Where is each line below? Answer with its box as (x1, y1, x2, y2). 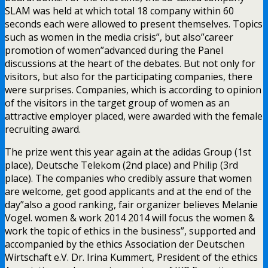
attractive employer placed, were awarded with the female (5, 109, 263, 123)
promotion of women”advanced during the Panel (5, 43, 223, 57)
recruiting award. (5, 122, 81, 136)
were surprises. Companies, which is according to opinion (5, 83, 261, 96)
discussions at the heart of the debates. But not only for (5, 56, 255, 70)
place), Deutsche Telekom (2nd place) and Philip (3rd (5, 158, 238, 172)
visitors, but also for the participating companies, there (5, 69, 252, 83)
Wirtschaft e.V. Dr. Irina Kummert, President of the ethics (5, 250, 258, 264)
